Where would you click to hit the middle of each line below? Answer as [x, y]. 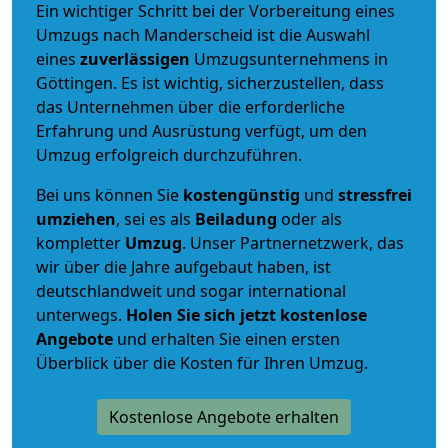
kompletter [80, 242]
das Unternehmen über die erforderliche [190, 106]
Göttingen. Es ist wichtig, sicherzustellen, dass [210, 82]
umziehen [76, 218]
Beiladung [236, 218]
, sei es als [155, 218]
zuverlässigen [137, 58]
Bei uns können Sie [109, 194]
